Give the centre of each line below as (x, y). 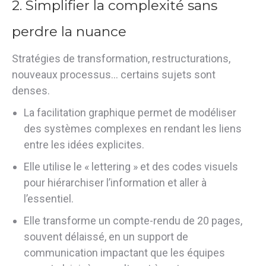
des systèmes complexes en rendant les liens (133, 128)
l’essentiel (47, 198)
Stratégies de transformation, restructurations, (121, 58)
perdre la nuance (69, 31)
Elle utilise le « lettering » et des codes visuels (131, 166)
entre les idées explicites (83, 144)
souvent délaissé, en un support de (106, 236)
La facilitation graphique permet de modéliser (130, 112)
